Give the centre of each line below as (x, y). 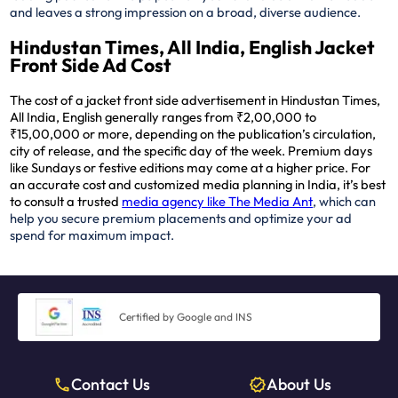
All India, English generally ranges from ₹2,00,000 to (163, 116)
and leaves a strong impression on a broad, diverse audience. (186, 12)
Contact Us (110, 384)
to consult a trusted (66, 201)
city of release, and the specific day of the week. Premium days (191, 150)
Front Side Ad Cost (91, 65)
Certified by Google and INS (186, 317)
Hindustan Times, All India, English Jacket (193, 47)
